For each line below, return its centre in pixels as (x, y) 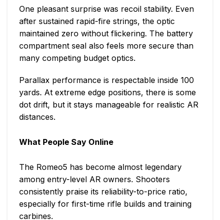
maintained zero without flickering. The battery (106, 33)
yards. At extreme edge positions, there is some (108, 93)
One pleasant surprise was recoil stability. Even (107, 9)
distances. (37, 117)
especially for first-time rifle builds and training (105, 204)
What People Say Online (66, 142)
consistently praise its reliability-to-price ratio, (103, 192)
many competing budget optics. (77, 58)
